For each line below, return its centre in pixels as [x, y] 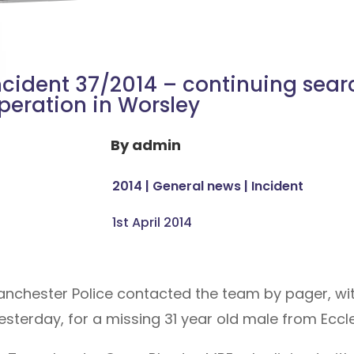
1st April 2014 [153, 222]
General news [197, 186]
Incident [278, 186]
